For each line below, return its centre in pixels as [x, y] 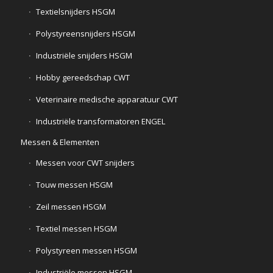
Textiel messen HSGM [76, 229]
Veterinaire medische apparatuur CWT [107, 100]
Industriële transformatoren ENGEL [100, 122]
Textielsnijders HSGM [75, 12]
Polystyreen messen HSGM [86, 251]
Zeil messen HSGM [71, 207]
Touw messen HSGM [74, 185]
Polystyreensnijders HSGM [85, 34]
